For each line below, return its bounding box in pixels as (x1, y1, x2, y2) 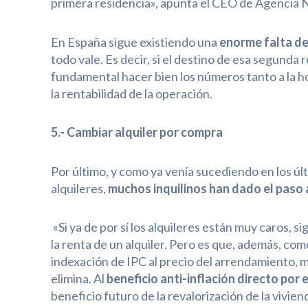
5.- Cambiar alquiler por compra (50, 124, 223, 140)
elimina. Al (50, 271, 107, 287)
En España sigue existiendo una (50, 34, 217, 49)
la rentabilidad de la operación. (50, 85, 212, 101)
